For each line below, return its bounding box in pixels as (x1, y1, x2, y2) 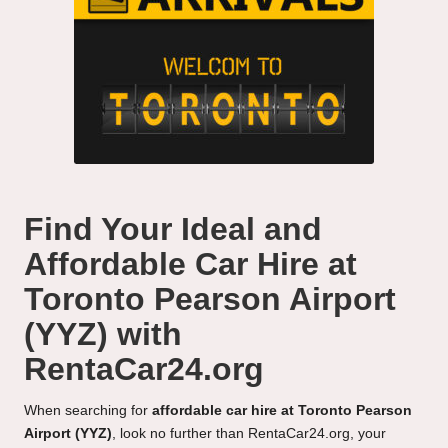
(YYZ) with (24, 316, 182, 353)
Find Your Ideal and (24, 211, 322, 248)
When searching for (24, 403, 152, 419)
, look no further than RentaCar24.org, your (112, 426, 386, 442)
